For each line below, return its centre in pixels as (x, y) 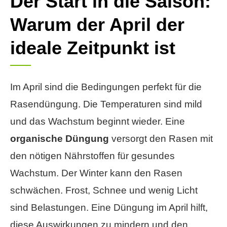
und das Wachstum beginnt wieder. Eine (98, 121)
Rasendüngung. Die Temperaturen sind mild (106, 104)
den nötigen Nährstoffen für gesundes (92, 156)
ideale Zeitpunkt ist (93, 48)
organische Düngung (60, 138)
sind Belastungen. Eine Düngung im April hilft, (109, 207)
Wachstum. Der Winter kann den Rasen (96, 173)
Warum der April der (97, 24)
